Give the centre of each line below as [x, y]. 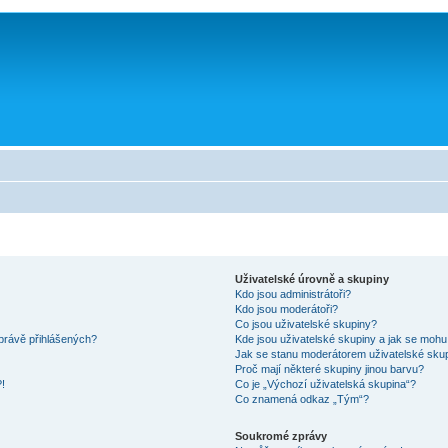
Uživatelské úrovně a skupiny [311, 279]
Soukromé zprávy [280, 436]
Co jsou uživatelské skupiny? [305, 324]
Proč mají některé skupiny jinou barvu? [329, 369]
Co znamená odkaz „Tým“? [301, 399]
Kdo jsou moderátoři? [286, 309]
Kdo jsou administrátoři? [292, 294]
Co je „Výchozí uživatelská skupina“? [325, 384]
